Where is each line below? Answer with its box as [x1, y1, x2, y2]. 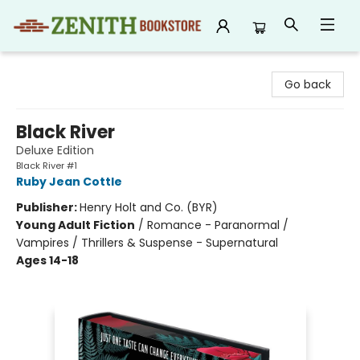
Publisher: [16, 199, 80, 215]
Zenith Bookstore [12, 59, 106, 75]
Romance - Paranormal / [147, 217, 288, 233]
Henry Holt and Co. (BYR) [80, 199, 218, 215]
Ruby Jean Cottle [16, 174, 122, 190]
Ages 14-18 [16, 252, 79, 268]
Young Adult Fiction [16, 217, 135, 233]
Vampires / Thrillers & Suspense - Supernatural [16, 235, 278, 251]
